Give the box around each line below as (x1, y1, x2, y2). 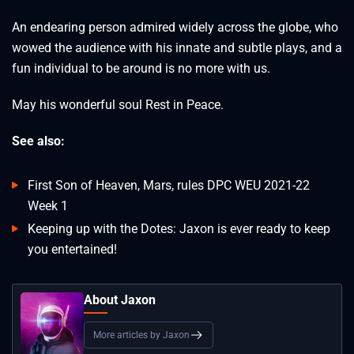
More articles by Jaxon (93, 329, 190, 341)
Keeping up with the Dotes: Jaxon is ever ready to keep (28, 220, 330, 236)
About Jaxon (84, 292, 156, 307)
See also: (12, 133, 65, 149)
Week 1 (28, 198, 68, 213)
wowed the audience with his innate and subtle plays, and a (12, 40, 342, 55)
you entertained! (28, 241, 117, 257)
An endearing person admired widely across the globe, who (12, 19, 338, 35)
